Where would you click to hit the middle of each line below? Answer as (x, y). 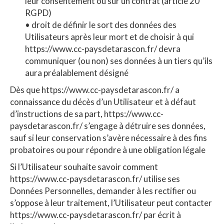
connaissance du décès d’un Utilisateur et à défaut (103, 101)
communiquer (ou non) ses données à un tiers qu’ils (119, 60)
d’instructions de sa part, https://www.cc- (87, 113)
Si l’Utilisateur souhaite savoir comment (84, 166)
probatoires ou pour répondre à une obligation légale (108, 149)
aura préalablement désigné (77, 72)
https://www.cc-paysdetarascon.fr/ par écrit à (95, 214)
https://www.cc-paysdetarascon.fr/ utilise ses (95, 178)
